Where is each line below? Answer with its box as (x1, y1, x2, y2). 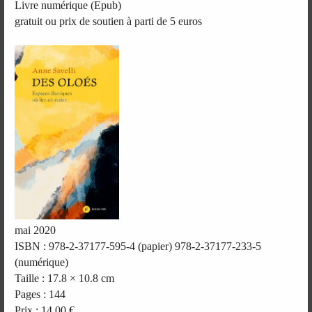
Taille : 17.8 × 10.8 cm (15, 272, 115, 284)
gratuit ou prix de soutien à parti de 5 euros (15, 15, 203, 27)
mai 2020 (15, 224, 56, 236)
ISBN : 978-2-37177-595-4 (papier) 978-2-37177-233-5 (15, 240, 262, 252)
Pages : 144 (15, 288, 66, 300)
